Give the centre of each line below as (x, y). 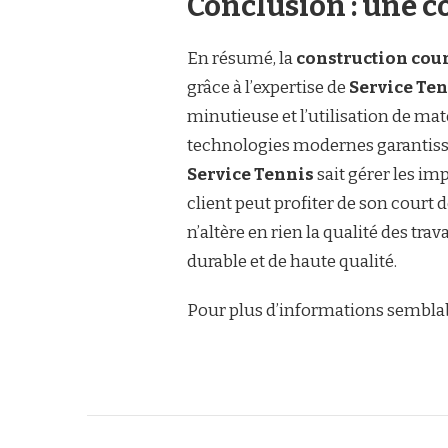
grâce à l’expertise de (268, 87)
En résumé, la (241, 58)
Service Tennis (250, 174)
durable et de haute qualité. (292, 261)
